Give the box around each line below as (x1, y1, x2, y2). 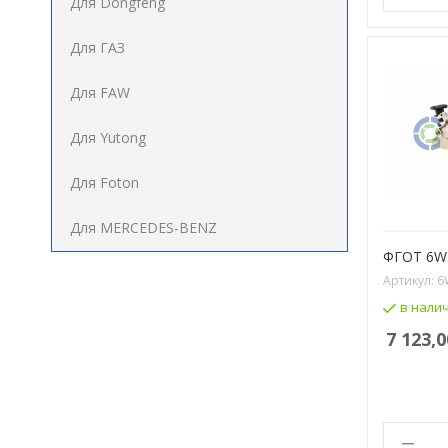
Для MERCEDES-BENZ (70, 218, 217, 237)
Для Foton (70, 173, 139, 192)
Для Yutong (70, 128, 146, 147)
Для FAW (70, 83, 130, 102)
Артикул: (383, 271, 437, 289)
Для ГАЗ (70, 38, 125, 57)
